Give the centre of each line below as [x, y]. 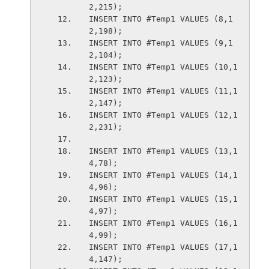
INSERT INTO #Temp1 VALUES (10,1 [163, 67]
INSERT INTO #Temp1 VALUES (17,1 [163, 247]
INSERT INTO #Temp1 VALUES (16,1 [163, 223]
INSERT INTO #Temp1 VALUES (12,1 [163, 115]
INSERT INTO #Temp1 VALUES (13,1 [163, 151]
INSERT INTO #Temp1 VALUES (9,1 [161, 43]
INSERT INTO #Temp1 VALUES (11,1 [163, 91]
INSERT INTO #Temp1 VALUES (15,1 [163, 199]
